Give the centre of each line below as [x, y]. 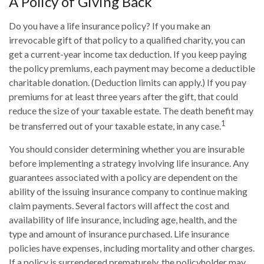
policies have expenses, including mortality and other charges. [132, 248]
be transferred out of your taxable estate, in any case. [115, 126]
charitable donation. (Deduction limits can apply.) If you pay [128, 82]
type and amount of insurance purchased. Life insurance [119, 234]
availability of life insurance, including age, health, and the [123, 220]
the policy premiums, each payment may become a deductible [132, 68]
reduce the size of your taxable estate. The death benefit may [131, 110]
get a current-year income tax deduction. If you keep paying [128, 54]
